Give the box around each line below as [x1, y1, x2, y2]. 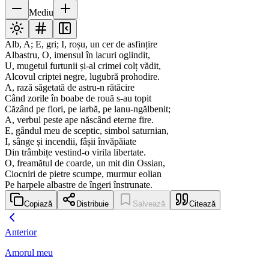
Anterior [5, 227, 37, 238]
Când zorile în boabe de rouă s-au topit [5, 93, 151, 104]
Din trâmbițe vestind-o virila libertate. [5, 147, 146, 158]
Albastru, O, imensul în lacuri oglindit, [5, 50, 150, 61]
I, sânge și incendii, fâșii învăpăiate [5, 136, 136, 147]
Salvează [133, 199, 165, 209]
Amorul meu [5, 247, 53, 258]
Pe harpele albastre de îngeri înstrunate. [5, 180, 153, 190]
